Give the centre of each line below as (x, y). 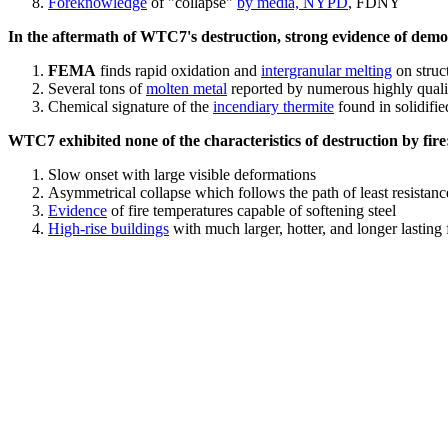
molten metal (186, 88)
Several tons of (97, 88)
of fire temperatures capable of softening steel (251, 210)
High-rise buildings (108, 228)
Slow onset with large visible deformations (182, 174)
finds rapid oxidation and (178, 70)
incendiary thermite (273, 106)
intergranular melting (326, 70)
